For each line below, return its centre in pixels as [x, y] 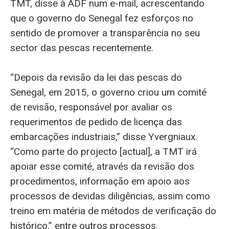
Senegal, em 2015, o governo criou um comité [108, 93]
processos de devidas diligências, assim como [110, 196]
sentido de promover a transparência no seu [105, 33]
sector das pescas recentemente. [82, 48]
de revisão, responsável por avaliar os [91, 107]
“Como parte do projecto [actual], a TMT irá [104, 152]
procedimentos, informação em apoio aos [100, 181]
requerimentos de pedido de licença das [96, 122]
